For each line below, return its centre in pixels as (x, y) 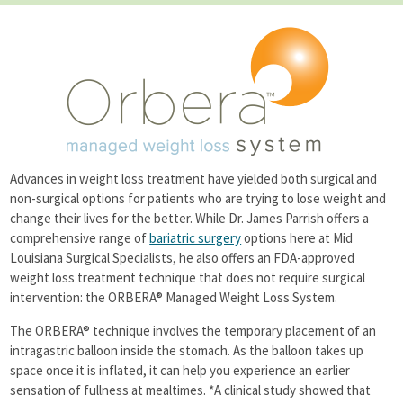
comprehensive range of (80, 238)
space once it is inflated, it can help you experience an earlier (180, 371)
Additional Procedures (70, 32)
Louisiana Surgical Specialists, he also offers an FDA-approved (183, 258)
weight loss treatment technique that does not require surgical (188, 278)
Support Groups (54, 124)
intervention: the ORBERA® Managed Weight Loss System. (174, 298)
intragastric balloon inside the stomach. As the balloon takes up (187, 351)
